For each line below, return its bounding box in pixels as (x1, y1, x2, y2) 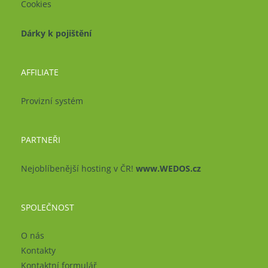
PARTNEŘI (21, 133, 60, 145)
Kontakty (21, 245, 56, 257)
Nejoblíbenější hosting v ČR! (21, 162, 136, 174)
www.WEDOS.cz (136, 162, 201, 174)
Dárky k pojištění (21, 28, 92, 39)
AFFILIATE (21, 66, 59, 78)
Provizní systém (21, 95, 83, 106)
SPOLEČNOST (21, 201, 74, 213)
